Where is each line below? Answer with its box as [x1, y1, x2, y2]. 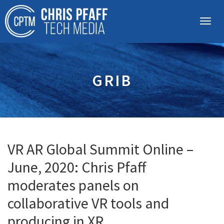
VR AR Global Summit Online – [7, 139, 193, 158]
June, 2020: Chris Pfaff [7, 157, 146, 176]
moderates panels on [7, 175, 139, 194]
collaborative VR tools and [7, 193, 169, 212]
